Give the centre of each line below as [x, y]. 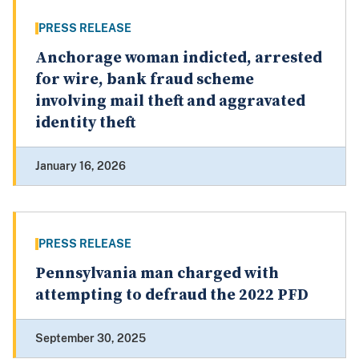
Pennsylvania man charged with [157, 274]
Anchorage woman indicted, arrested [179, 58]
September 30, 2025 [91, 339]
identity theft [85, 123]
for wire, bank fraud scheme [145, 80]
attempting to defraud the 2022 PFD [172, 296]
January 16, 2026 [81, 166]
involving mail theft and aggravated [170, 102]
